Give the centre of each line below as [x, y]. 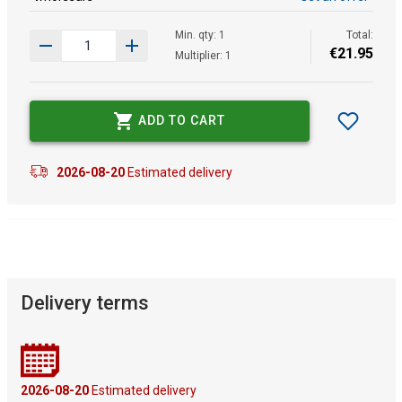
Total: [359, 35]
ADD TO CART [182, 121]
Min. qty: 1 [200, 35]
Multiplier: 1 [203, 55]
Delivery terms [84, 303]
